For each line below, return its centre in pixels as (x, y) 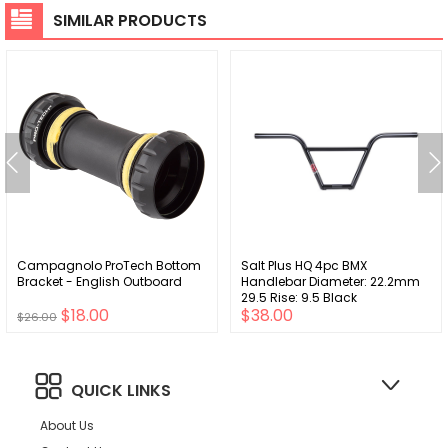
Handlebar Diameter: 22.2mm (330, 281)
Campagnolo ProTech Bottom (109, 265)
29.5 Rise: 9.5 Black (299, 297)
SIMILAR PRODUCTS (130, 20)
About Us (67, 425)
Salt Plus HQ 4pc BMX (304, 265)
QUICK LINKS (121, 390)
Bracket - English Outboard (99, 281)
